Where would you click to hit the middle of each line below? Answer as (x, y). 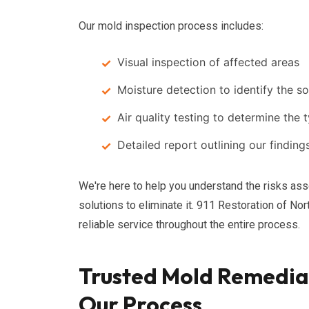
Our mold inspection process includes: (171, 26)
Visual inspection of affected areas (208, 62)
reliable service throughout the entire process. (189, 225)
